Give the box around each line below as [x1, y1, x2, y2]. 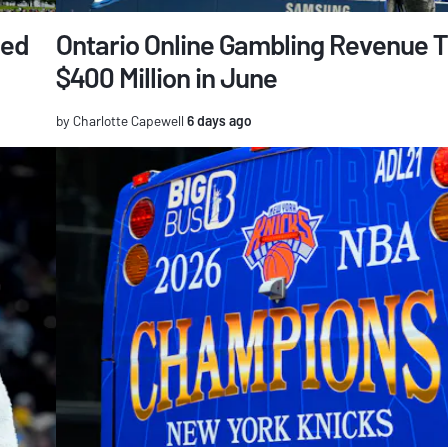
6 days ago [184, 112, 252, 130]
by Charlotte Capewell [56, 112, 184, 130]
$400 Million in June [56, 60, 277, 95]
